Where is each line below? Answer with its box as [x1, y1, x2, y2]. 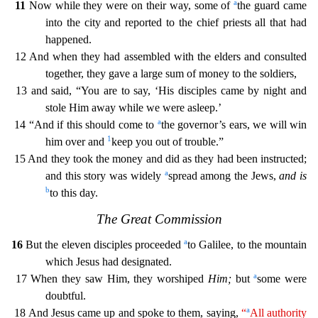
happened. [45, 33, 92, 45]
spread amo [168, 169, 220, 182]
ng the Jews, [219, 169, 280, 182]
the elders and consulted [197, 50, 307, 62]
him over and [45, 135, 107, 148]
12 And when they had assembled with [11, 50, 197, 62]
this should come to [66, 118, 158, 131]
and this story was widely [45, 169, 165, 182]
